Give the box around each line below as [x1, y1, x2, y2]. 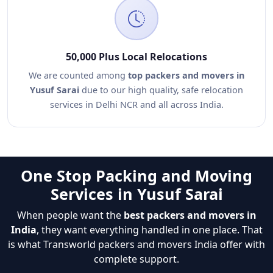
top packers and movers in [128, 69, 244, 81]
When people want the [16, 208, 124, 222]
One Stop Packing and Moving [21, 165, 252, 186]
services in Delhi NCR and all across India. [49, 99, 224, 110]
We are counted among [29, 69, 128, 81]
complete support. [94, 252, 179, 266]
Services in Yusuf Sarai [50, 183, 223, 204]
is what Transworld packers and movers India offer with [8, 238, 265, 251]
